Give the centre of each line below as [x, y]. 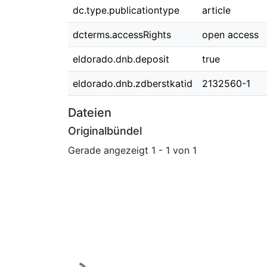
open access [230, 35]
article [216, 10]
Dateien [90, 113]
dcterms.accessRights [122, 35]
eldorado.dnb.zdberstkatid [133, 83]
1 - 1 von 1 [174, 150]
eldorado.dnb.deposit [121, 59]
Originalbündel [105, 131]
